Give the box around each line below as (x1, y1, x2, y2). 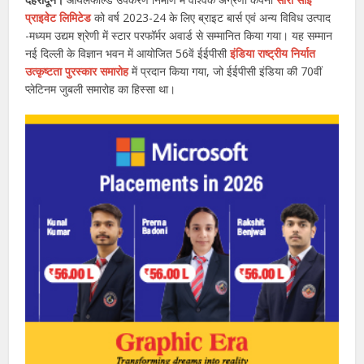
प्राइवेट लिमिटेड (25, 10, 92, 26)
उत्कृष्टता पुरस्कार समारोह (25, 63, 129, 80)
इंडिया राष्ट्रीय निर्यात (230, 45, 316, 62)
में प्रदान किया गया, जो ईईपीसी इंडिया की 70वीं (128, 63, 323, 80)
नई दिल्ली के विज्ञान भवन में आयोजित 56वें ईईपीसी (25, 45, 231, 62)
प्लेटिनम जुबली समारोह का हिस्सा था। (25, 81, 176, 97)
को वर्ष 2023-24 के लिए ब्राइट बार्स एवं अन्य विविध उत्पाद (91, 10, 331, 26)
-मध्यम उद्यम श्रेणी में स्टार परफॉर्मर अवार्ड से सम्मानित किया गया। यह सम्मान (25, 28, 333, 44)
